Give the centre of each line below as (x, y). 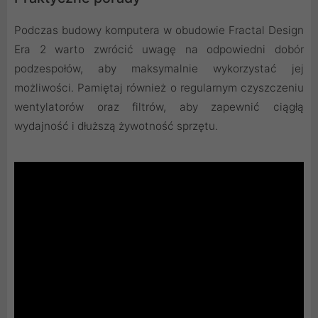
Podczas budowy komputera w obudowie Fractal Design (159, 31)
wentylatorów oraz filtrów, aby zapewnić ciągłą (159, 107)
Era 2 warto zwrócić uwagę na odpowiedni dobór (159, 50)
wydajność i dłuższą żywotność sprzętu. (116, 126)
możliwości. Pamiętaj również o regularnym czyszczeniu (159, 88)
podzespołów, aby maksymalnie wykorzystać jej (159, 69)
